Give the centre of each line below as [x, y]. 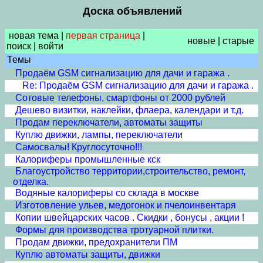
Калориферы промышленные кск [88, 159]
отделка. [31, 182]
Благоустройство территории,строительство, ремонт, [130, 171]
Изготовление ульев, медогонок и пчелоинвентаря [126, 205]
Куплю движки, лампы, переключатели [99, 135]
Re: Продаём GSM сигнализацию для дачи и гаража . [138, 85]
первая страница [103, 36]
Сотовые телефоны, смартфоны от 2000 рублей [120, 98]
